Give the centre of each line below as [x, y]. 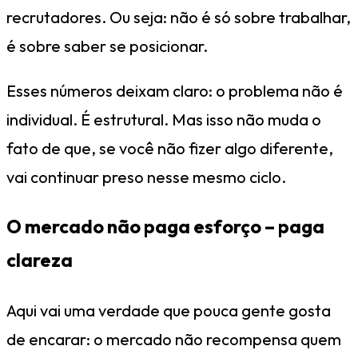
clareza [40, 261]
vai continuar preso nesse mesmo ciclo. [146, 177]
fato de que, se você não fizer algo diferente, [170, 148]
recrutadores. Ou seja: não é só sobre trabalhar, [179, 17]
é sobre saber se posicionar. [107, 46]
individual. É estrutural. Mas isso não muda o [164, 119]
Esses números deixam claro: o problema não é [175, 90]
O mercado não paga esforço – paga [165, 227]
